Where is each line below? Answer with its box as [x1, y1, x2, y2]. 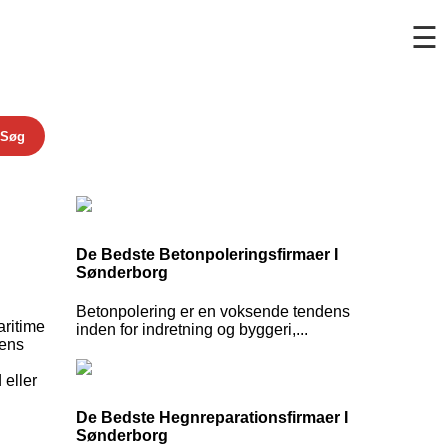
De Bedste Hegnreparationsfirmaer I [76, 409, 348, 427]
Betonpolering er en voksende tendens [76, 303, 350, 321]
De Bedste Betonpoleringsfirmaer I [76, 246, 338, 263]
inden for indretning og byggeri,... [76, 321, 308, 339]
